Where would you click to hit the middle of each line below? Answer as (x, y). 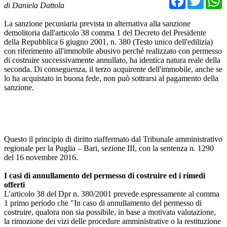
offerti (14, 184)
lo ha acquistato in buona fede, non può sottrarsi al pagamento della (111, 78)
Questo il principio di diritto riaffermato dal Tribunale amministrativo (113, 139)
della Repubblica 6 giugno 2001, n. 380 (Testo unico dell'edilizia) (108, 42)
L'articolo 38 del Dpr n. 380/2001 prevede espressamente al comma (112, 194)
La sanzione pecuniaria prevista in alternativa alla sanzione (97, 23)
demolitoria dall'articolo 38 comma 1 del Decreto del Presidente (105, 32)
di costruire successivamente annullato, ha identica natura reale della (112, 60)
